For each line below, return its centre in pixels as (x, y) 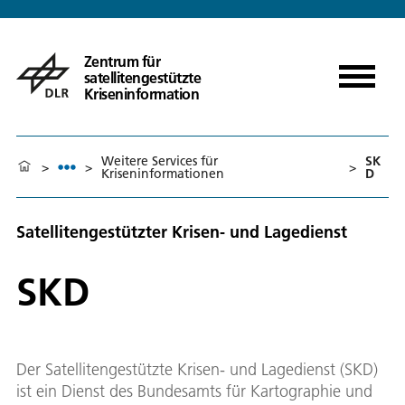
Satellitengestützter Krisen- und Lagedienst (182, 232)
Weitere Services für (160, 160)
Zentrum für (122, 61)
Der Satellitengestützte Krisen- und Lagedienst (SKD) (197, 369)
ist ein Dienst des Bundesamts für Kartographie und (194, 391)
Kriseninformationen (163, 173)
